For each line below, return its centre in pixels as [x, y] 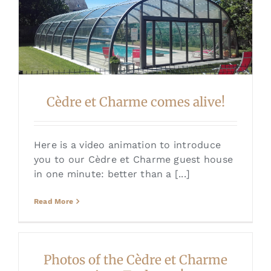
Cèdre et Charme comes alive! [135, 103]
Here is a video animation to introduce [127, 145]
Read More [54, 202]
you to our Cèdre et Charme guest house [133, 160]
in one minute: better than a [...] [112, 174]
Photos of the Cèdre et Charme [135, 260]
